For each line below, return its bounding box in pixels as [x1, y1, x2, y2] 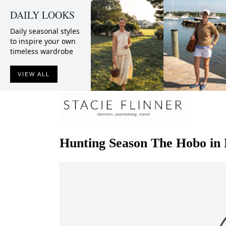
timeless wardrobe [10, 46, 73, 56]
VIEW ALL [18, 71, 50, 77]
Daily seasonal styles [10, 26, 80, 36]
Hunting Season [60, 135, 147, 150]
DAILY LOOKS [10, 8, 75, 22]
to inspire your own [10, 36, 76, 46]
